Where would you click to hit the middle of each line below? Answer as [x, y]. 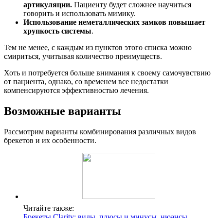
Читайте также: [49, 208]
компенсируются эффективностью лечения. [76, 91]
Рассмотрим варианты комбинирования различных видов [100, 132]
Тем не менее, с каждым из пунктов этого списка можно [98, 48]
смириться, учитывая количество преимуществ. [83, 56]
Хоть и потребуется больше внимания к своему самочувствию [107, 73]
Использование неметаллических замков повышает [114, 22]
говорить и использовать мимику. [79, 14]
